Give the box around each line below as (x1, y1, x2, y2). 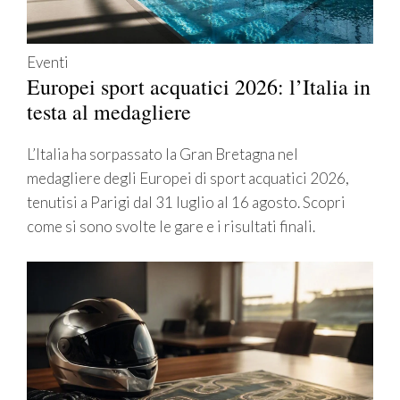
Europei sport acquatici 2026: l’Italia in (27, 72, 371, 102)
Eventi (27, 53, 69, 72)
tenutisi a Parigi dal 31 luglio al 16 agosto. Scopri (27, 193, 346, 212)
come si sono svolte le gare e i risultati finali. (27, 217, 315, 237)
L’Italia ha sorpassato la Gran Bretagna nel (27, 145, 298, 164)
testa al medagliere (27, 97, 191, 127)
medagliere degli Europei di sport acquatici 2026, (27, 169, 349, 188)
